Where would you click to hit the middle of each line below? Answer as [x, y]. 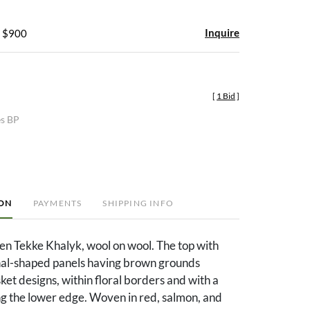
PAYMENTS [57, 203]
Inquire [222, 32]
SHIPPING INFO [138, 203]
